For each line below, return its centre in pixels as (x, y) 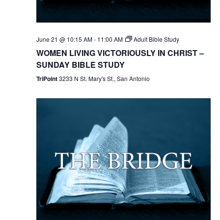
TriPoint (47, 79)
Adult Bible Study (156, 39)
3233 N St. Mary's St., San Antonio (104, 79)
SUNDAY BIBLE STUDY (80, 65)
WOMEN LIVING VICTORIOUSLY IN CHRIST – (120, 53)
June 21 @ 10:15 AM (64, 39)
